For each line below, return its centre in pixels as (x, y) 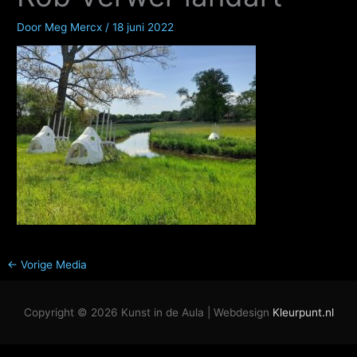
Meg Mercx (75, 27)
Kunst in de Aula (162, 312)
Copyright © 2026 (72, 312)
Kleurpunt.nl (303, 312)
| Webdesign (238, 312)
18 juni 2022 (143, 27)
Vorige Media (53, 265)
